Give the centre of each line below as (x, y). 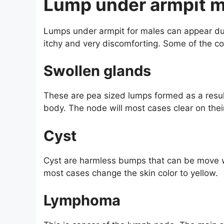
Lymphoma (82, 200)
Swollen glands (97, 71)
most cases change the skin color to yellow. (131, 173)
